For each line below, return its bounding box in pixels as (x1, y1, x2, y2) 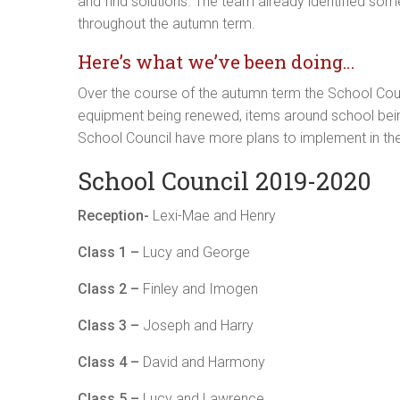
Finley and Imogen (139, 280, 258, 298)
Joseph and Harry (139, 317, 254, 335)
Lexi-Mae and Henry (149, 207, 276, 225)
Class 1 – (78, 244, 139, 262)
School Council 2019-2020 (78, 164, 371, 197)
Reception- (78, 207, 149, 225)
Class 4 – (78, 354, 139, 371)
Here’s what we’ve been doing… (78, 49, 354, 75)
